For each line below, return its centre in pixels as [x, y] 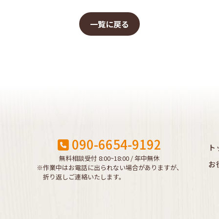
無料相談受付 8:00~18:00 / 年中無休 [109, 158]
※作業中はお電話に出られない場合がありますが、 [109, 168]
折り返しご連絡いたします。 [81, 177]
